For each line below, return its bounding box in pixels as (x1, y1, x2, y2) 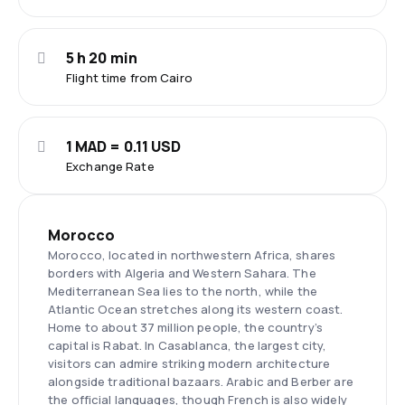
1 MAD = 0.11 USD (66, 137, 182, 156)
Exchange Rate (66, 158, 155, 174)
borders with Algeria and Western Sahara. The (48, 265, 316, 281)
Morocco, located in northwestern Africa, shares (48, 247, 336, 263)
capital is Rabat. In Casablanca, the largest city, (48, 337, 327, 353)
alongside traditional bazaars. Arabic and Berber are (48, 373, 353, 390)
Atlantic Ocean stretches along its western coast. (48, 301, 344, 317)
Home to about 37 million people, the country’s (48, 319, 323, 335)
